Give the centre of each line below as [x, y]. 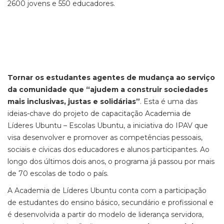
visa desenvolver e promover [59, 137]
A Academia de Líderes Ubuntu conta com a [85, 190]
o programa [128, 161]
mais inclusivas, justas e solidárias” [74, 101]
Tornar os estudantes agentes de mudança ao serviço [111, 77]
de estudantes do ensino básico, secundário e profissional [107, 202]
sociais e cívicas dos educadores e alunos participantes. [103, 149]
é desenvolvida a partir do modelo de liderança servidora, [105, 214]
